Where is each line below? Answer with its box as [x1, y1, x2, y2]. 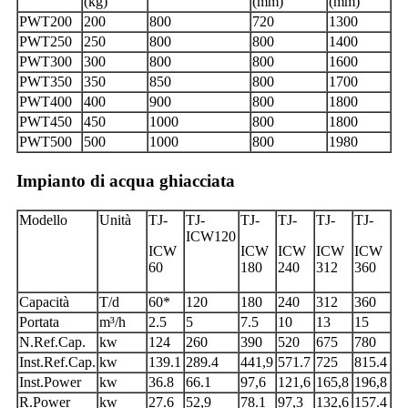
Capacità [19, 294, 69, 311]
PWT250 [19, 34, 72, 50]
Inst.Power [19, 374, 81, 391]
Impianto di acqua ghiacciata [16, 171, 235, 191]
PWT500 [19, 134, 72, 150]
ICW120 [186, 229, 236, 245]
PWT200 [19, 14, 72, 30]
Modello [19, 212, 67, 229]
